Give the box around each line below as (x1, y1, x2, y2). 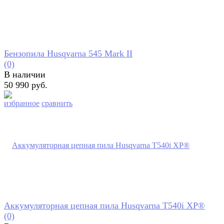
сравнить (41, 99, 72, 108)
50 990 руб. (4, 80, 47, 90)
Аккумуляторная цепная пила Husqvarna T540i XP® (4, 200, 205, 211)
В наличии (4, 69, 45, 80)
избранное (4, 99, 39, 108)
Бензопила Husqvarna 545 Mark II (4, 48, 132, 59)
